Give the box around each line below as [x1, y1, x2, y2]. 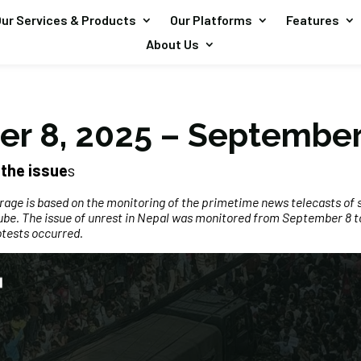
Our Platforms [169, 12, 252, 27]
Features [285, 12, 339, 27]
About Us [145, 36, 199, 52]
